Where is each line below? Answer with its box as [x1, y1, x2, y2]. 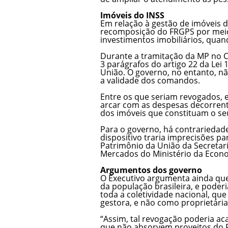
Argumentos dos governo [100, 164, 202, 176]
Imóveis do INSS [100, 9, 164, 21]
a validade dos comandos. [100, 74, 200, 86]
